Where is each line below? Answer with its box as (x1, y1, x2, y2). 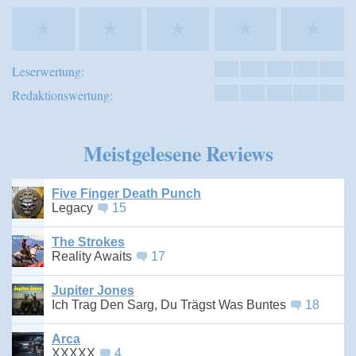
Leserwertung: (12, 62, 84, 79)
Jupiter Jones (52, 283, 134, 297)
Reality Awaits (52, 249, 135, 263)
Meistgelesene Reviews (83, 137, 273, 168)
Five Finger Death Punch (52, 186, 201, 200)
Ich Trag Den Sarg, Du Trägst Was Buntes (52, 297, 289, 311)
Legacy (52, 200, 96, 215)
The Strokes (52, 234, 125, 249)
